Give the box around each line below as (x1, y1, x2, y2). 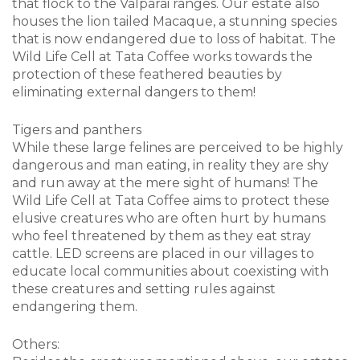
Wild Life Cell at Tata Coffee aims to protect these (12, 193, 329, 209)
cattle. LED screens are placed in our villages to (12, 246, 314, 262)
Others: (12, 337, 59, 353)
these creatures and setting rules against (12, 281, 276, 297)
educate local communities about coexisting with (12, 264, 329, 280)
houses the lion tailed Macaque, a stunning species (12, 14, 337, 30)
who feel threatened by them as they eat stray (12, 228, 311, 244)
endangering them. (12, 299, 141, 315)
